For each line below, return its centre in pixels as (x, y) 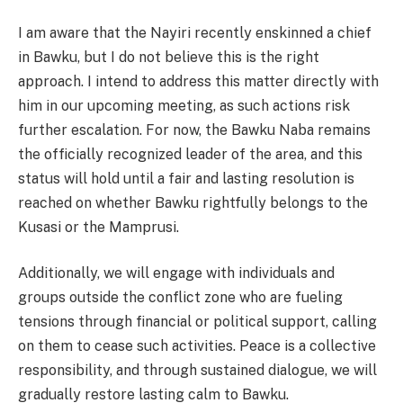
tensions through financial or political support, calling (197, 322)
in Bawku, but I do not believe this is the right (169, 57)
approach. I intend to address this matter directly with (198, 81)
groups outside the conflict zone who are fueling (180, 298)
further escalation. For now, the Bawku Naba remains (194, 130)
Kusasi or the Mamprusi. (99, 227)
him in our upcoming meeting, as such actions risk (184, 105)
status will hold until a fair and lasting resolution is (186, 178)
